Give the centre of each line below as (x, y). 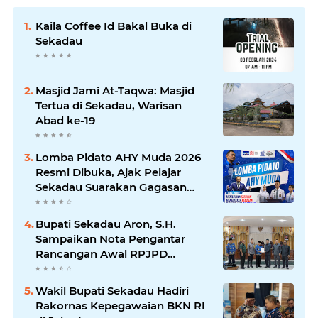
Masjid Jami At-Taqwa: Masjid (115, 91)
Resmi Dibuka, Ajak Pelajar (108, 172)
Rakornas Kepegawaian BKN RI (120, 306)
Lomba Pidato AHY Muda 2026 (118, 157)
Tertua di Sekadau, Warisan (109, 105)
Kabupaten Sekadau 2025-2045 (120, 269)
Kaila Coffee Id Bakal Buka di (114, 26)
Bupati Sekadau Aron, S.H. (106, 224)
